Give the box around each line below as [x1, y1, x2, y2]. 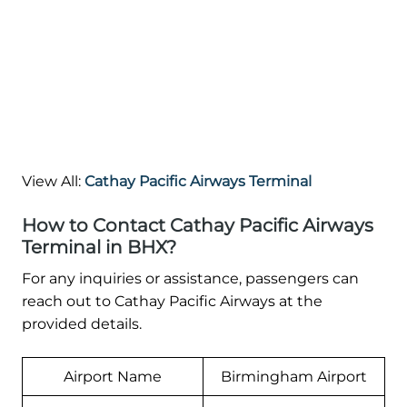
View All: [22, 173, 84, 191]
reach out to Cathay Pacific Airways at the [22, 293, 323, 311]
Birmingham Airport [221, 368, 367, 386]
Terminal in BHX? [22, 236, 176, 259]
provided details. [22, 315, 142, 333]
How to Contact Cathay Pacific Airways [22, 214, 373, 237]
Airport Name [64, 368, 162, 386]
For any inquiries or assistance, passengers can [22, 270, 359, 288]
